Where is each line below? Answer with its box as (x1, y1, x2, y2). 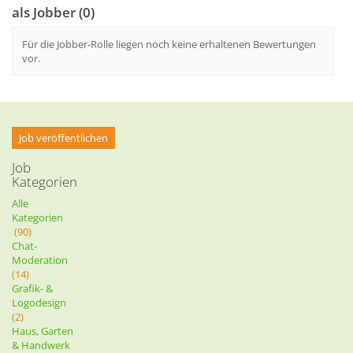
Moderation (12, 253, 72, 267)
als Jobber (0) (12, 3, 95, 21)
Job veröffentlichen (19, 131, 108, 145)
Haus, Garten (12, 324, 73, 338)
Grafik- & (12, 281, 53, 295)
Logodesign (12, 295, 71, 310)
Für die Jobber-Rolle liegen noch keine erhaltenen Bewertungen (22, 37, 316, 51)
